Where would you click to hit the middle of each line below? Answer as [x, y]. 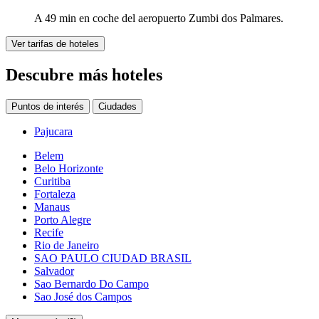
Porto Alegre [63, 220]
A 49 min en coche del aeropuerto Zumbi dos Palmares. [159, 19]
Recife [49, 233]
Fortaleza [55, 194]
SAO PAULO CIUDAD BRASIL [113, 258]
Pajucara [53, 132]
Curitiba [52, 182]
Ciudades [117, 107]
